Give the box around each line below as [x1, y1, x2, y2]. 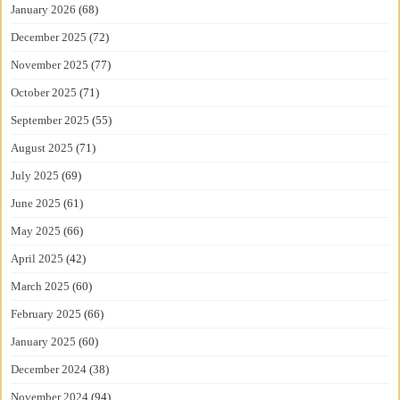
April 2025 [11, 252, 64, 266]
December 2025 [11, 30, 87, 45]
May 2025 [11, 224, 62, 238]
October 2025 [11, 86, 78, 100]
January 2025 [11, 335, 77, 349]
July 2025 [11, 169, 60, 183]
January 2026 [11, 3, 77, 17]
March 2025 [11, 279, 71, 294]
